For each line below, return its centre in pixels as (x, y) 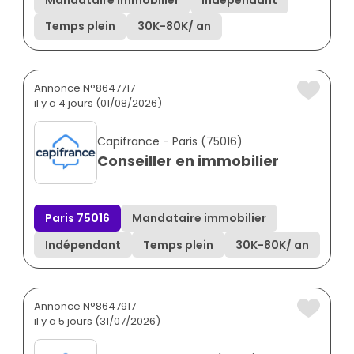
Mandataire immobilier (199, 218)
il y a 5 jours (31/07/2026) (97, 322)
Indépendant (83, 245)
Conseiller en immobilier (188, 161)
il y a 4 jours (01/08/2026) (98, 104)
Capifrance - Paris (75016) (170, 142)
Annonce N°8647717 (85, 88)
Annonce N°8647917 (85, 307)
